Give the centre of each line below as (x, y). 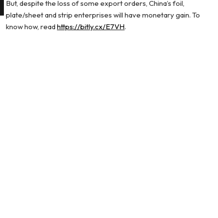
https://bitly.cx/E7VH (91, 27)
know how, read (31, 27)
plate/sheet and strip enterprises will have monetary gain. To (103, 15)
